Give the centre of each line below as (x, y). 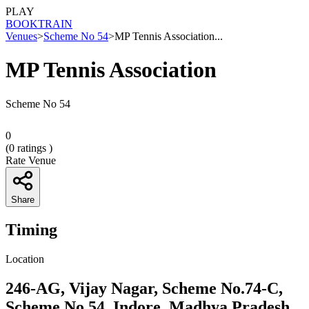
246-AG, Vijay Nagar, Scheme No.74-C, (144, 288)
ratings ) (33, 148)
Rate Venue (31, 160)
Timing (31, 229)
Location (25, 259)
